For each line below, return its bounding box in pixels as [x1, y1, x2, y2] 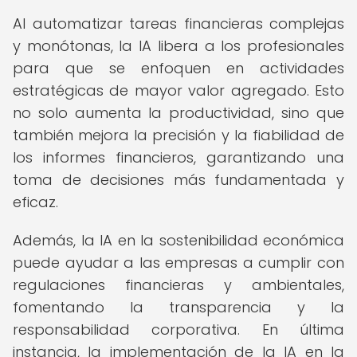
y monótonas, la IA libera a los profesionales [13, 36, 344, 56]
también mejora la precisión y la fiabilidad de [13, 125, 344, 145]
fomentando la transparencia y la [13, 297, 344, 317]
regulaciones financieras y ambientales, [13, 275, 344, 295]
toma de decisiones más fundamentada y [13, 170, 344, 190]
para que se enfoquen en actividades [13, 58, 344, 78]
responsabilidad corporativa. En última [13, 320, 344, 339]
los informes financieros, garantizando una [13, 147, 344, 167]
